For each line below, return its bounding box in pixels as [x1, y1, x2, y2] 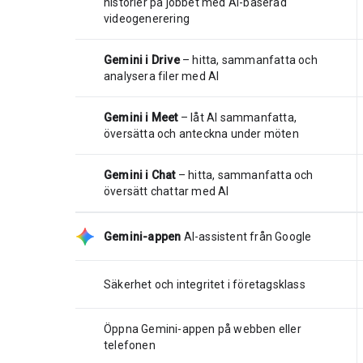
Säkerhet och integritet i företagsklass [104, 277, 305, 291]
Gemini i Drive [104, 53, 180, 66]
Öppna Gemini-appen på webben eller [104, 322, 301, 335]
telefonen [104, 338, 156, 352]
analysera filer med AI [104, 69, 220, 83]
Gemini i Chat [104, 168, 176, 181]
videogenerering [104, 11, 190, 25]
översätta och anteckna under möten [104, 126, 299, 140]
